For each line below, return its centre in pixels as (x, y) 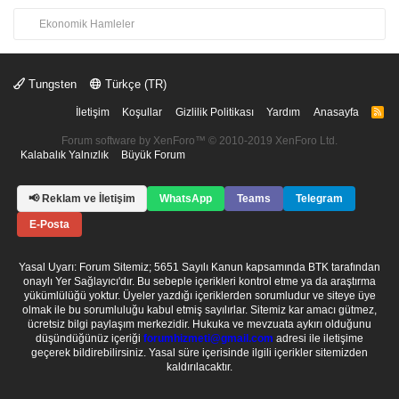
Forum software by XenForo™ (135, 141)
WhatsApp (186, 199)
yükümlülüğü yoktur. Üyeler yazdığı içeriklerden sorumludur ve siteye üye (199, 296)
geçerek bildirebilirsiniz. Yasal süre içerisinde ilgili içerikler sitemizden (199, 353)
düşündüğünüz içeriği (90, 338)
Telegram (319, 199)
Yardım (284, 112)
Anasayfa (336, 112)
